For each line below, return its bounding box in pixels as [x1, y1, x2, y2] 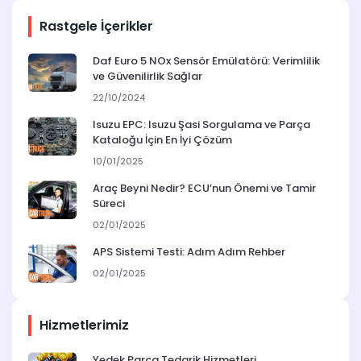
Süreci [93, 196, 125, 212]
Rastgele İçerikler [39, 17, 153, 36]
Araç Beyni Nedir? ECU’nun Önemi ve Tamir [93, 180, 316, 197]
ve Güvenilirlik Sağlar [93, 68, 202, 85]
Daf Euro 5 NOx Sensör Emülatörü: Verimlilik [93, 53, 320, 69]
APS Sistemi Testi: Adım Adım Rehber [93, 244, 285, 260]
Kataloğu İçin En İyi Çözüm [93, 132, 232, 148]
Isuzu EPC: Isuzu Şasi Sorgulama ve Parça [93, 117, 310, 133]
